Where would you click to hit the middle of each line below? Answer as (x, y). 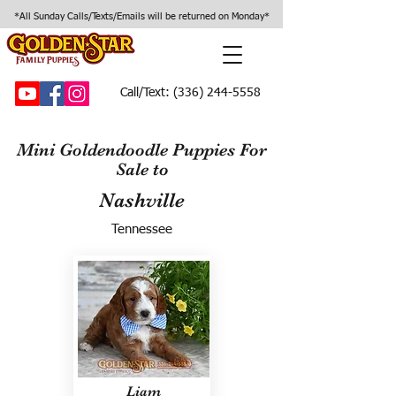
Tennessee (141, 229)
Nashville (141, 200)
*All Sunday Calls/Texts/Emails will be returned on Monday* (141, 16)
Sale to (142, 169)
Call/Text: (145, 93)
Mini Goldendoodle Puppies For (142, 150)
